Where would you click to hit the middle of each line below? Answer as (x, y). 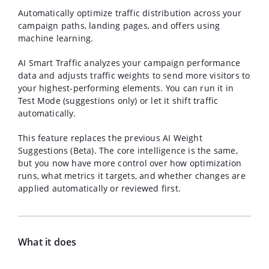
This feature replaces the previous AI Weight (110, 138)
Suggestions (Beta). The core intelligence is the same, (128, 150)
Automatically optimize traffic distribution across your (130, 13)
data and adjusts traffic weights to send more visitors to (134, 75)
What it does (47, 242)
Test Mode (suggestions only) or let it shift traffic (118, 101)
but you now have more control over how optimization (130, 163)
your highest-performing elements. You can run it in (126, 88)
